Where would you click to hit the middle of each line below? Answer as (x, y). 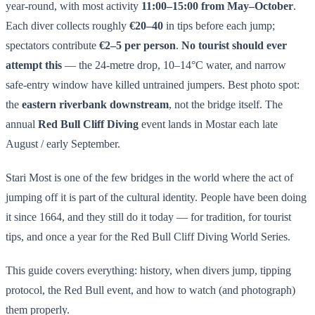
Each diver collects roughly (67, 25)
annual (22, 124)
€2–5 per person (137, 45)
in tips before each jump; (219, 25)
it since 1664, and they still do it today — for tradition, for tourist (148, 217)
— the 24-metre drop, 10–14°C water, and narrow (174, 65)
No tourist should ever (234, 45)
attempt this (34, 65)
